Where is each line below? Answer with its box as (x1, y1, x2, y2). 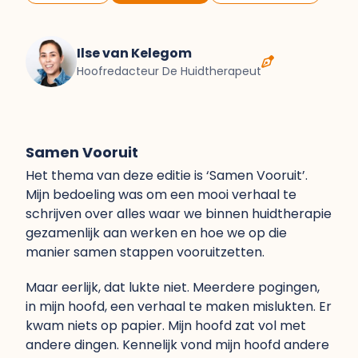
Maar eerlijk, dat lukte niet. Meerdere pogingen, (26, 278, 320, 296)
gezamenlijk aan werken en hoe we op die (26, 224, 287, 242)
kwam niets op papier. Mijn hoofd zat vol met (26, 316, 306, 335)
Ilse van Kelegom (77, 43, 192, 62)
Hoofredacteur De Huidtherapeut (77, 62, 261, 79)
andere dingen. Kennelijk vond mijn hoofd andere (26, 336, 329, 354)
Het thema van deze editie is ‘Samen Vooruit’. (26, 166, 308, 185)
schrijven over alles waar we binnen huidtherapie (26, 205, 332, 223)
